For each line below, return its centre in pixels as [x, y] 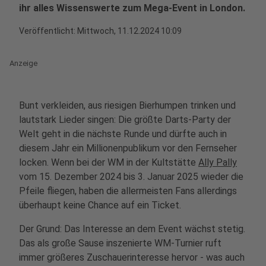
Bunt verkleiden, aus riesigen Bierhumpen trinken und [127, 105]
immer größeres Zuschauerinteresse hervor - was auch [132, 257]
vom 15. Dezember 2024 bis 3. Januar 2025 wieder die [131, 177]
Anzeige [23, 63]
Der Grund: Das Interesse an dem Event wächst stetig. [132, 229]
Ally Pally [218, 162]
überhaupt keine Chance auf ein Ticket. [100, 205]
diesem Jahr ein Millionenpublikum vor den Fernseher [128, 148]
